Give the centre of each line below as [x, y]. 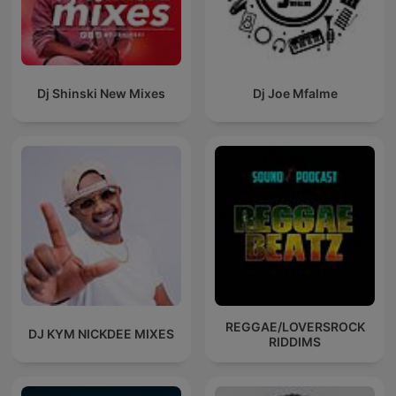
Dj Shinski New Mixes [101, 94]
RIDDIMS [295, 341]
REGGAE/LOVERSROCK [295, 326]
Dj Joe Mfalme [295, 94]
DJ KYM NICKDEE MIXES [101, 334]
